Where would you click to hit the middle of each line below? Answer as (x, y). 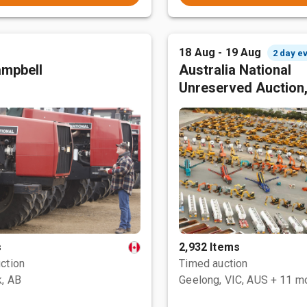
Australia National (235, 70)
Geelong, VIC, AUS (223, 280)
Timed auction (213, 263)
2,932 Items (209, 247)
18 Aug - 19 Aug (220, 52)
